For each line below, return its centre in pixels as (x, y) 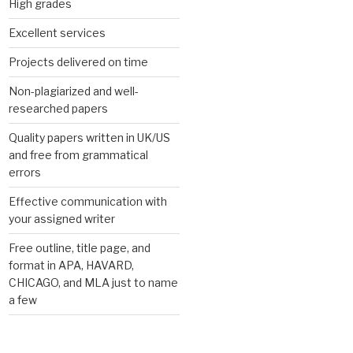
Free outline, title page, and (80, 247)
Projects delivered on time (79, 61)
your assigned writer (62, 218)
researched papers (59, 108)
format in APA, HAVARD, (72, 265)
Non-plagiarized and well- (74, 91)
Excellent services (58, 32)
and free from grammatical (79, 154)
